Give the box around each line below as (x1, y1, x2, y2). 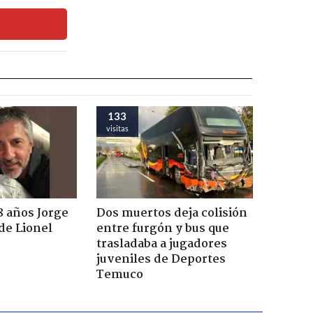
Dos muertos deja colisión (96, 203, 247, 223)
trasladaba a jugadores (96, 234, 227, 254)
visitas (105, 123, 129, 133)
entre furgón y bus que (96, 219, 229, 238)
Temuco (96, 265, 143, 284)
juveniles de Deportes (96, 249, 226, 269)
